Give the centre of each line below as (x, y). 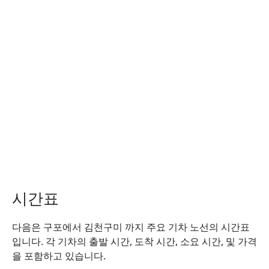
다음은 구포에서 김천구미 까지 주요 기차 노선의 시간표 (131, 227)
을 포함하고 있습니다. (59, 256)
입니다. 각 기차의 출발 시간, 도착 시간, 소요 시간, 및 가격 (134, 241)
